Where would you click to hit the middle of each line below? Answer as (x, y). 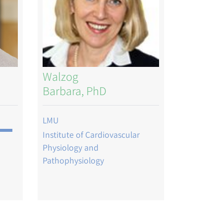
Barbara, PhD (75, 90)
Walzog (60, 76)
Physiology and (71, 148)
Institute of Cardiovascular (91, 135)
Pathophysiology (73, 161)
